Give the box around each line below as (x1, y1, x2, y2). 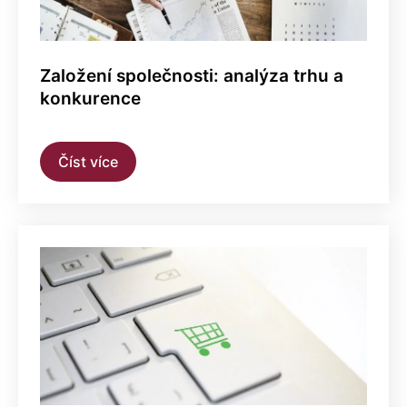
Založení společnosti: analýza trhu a (40, 65, 343, 86)
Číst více (58, 152, 118, 171)
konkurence (40, 87, 141, 109)
